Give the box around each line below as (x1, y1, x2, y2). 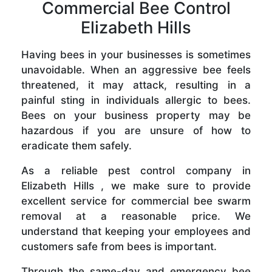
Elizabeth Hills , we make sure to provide (21, 180, 251, 192)
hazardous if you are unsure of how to (21, 124, 251, 137)
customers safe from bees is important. (21, 240, 217, 253)
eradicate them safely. (21, 140, 132, 152)
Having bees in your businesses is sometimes (21, 49, 251, 61)
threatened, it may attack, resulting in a (21, 79, 251, 92)
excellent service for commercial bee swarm (21, 195, 251, 208)
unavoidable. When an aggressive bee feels (21, 64, 251, 76)
